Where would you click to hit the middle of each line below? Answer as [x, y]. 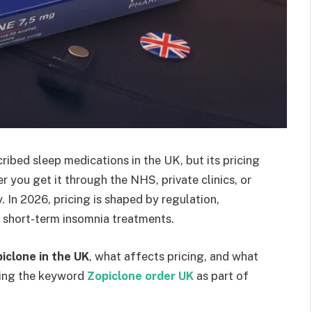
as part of [221, 275]
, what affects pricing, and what [174, 256]
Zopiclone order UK [140, 275]
